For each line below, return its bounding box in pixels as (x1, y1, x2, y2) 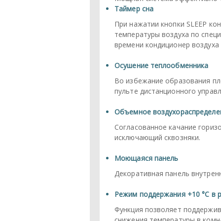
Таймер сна (114, 4, 153, 13)
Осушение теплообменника (114, 61, 209, 70)
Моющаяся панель (114, 153, 179, 163)
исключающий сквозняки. (114, 133, 201, 142)
